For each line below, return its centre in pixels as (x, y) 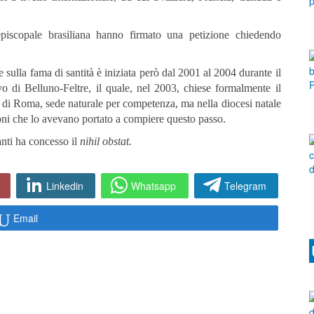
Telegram (245, 186)
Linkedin (65, 186)
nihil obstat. (106, 142)
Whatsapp (154, 186)
